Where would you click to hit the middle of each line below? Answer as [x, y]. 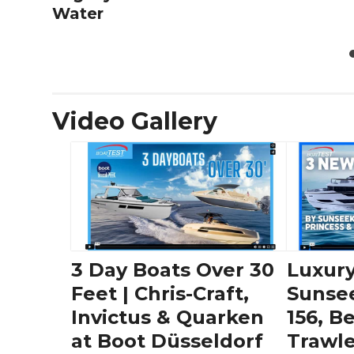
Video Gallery [135, 122]
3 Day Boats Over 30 [173, 269]
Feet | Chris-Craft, [160, 293]
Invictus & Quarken [168, 317]
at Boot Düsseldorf [167, 341]
